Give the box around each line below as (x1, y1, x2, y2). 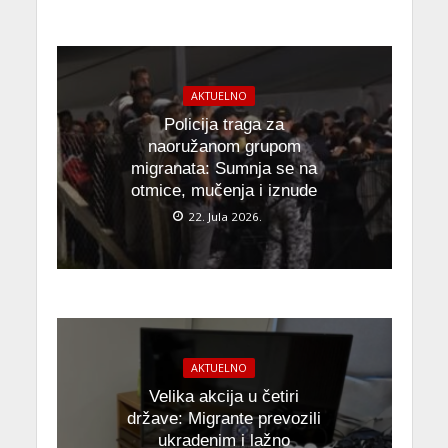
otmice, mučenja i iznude (131, 181, 317, 201)
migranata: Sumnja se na (131, 159, 317, 179)
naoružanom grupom (147, 137, 301, 157)
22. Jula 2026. (187, 209, 262, 225)
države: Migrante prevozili (127, 409, 321, 429)
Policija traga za (164, 115, 284, 135)
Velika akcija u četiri (149, 387, 299, 407)
